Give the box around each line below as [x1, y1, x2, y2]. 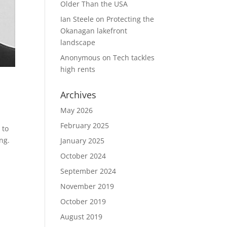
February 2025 [60, 120, 109, 130]
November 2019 [60, 181, 115, 191]
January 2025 [60, 135, 105, 145]
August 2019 [60, 211, 103, 221]
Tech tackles [113, 52, 155, 62]
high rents [60, 64, 96, 74]
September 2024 [60, 166, 117, 176]
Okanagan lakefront [60, 25, 128, 35]
